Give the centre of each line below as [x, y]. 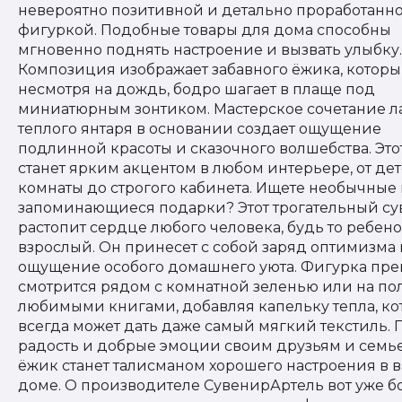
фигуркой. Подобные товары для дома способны [205, 30]
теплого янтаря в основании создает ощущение [200, 129]
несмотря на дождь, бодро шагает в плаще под [197, 89]
